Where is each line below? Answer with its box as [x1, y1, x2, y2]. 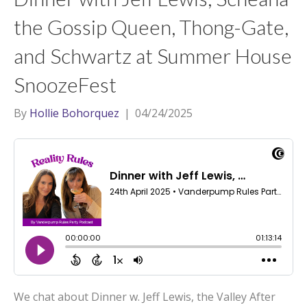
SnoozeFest [14, 72, 116, 97]
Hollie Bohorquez [29, 106, 119, 121]
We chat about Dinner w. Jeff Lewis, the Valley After [14, 289, 275, 304]
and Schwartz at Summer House [14, 43, 292, 68]
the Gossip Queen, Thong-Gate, [14, 14, 288, 39]
